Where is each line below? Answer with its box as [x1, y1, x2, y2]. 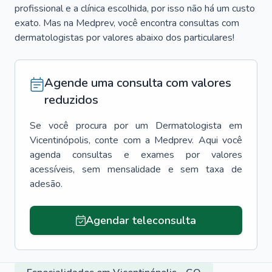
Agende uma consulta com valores [44, 75, 231, 91]
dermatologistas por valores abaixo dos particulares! [15, 31, 234, 44]
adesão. [30, 177, 63, 191]
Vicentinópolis [30, 134, 89, 147]
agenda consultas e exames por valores [30, 148, 242, 161]
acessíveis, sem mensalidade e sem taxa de [30, 163, 242, 176]
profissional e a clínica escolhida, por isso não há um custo [15, 2, 255, 15]
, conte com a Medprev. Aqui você [89, 134, 242, 147]
